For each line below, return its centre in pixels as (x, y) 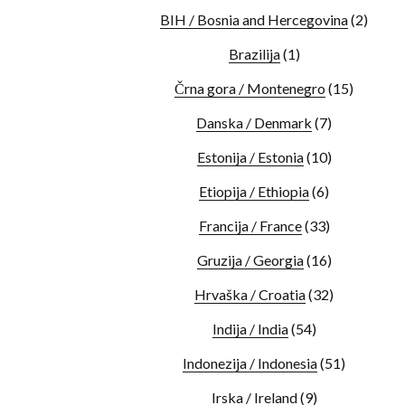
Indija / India (250, 329)
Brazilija (254, 54)
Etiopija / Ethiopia (254, 191)
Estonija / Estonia (250, 157)
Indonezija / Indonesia (250, 363)
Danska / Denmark (254, 122)
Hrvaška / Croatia (250, 294)
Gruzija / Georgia (250, 260)
